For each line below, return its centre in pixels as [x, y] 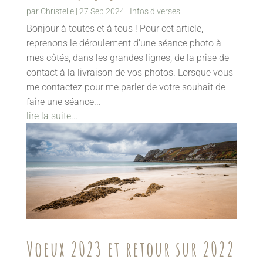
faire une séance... [63, 102]
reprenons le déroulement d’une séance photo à [124, 43]
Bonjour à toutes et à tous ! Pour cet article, [114, 28]
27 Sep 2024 [102, 11]
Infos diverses [155, 11]
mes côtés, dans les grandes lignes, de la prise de [127, 58]
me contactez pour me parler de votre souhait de [126, 87]
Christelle [57, 11]
